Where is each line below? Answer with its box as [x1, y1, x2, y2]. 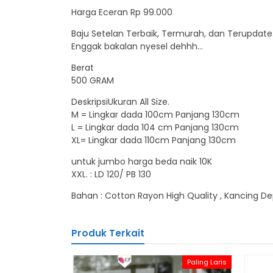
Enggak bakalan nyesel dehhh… [71, 40, 203, 52]
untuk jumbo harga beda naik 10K [71, 155, 212, 168]
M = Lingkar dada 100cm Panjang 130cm [71, 108, 239, 121]
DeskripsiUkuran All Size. [71, 96, 169, 108]
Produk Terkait [71, 227, 144, 239]
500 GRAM [71, 74, 114, 87]
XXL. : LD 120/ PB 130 [71, 168, 151, 180]
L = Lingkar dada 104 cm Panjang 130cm [71, 121, 239, 133]
